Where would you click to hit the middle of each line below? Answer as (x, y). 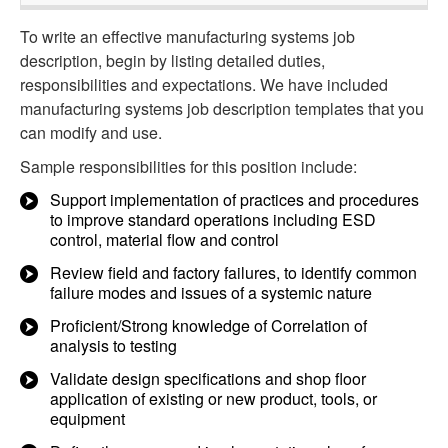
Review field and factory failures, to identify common (233, 272)
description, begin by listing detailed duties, (172, 60)
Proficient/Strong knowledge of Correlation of (208, 325)
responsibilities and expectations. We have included (204, 84)
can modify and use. (91, 132)
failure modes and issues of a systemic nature (211, 292)
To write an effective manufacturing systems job (187, 36)
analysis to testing (113, 345)
